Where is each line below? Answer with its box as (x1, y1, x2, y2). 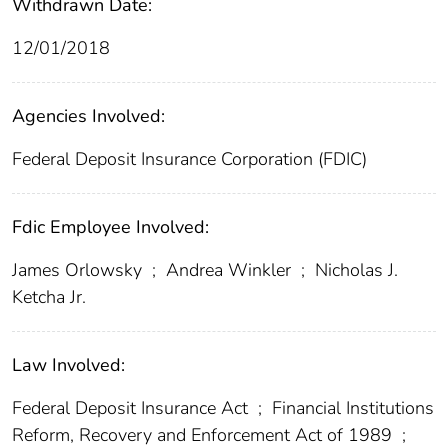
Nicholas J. (310, 258, 398, 283)
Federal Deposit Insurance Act (12, 396, 253, 421)
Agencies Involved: (12, 104, 165, 129)
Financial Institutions (267, 396, 434, 421)
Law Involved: (12, 353, 125, 378)
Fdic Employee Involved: (12, 215, 209, 240)
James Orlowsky (12, 258, 147, 283)
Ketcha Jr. (12, 285, 86, 310)
